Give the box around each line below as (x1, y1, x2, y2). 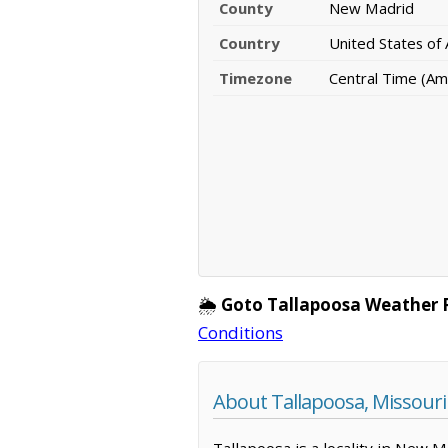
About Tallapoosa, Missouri (213, 388, 446, 416)
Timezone (219, 68, 292, 89)
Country (219, 33, 280, 54)
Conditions (198, 321, 283, 345)
